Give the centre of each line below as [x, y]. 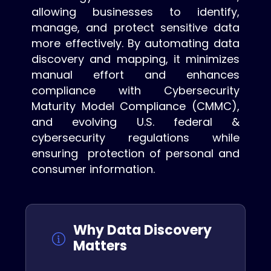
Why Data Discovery [143, 230]
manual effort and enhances [135, 75]
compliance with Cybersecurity [135, 91]
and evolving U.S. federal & [135, 122]
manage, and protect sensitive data [135, 28]
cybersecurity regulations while [135, 138]
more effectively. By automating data [135, 44]
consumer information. [93, 169]
